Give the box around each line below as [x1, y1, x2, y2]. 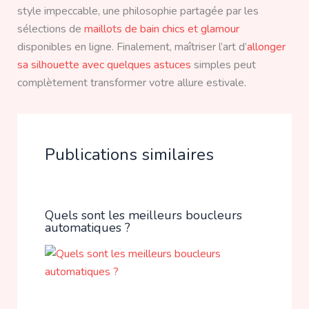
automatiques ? [44, 219, 130, 236]
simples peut [190, 57, 256, 72]
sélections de [17, 21, 84, 37]
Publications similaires [44, 143, 214, 166]
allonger [246, 39, 286, 54]
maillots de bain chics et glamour [83, 21, 239, 37]
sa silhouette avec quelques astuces [17, 57, 191, 72]
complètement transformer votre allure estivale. [17, 74, 246, 90]
